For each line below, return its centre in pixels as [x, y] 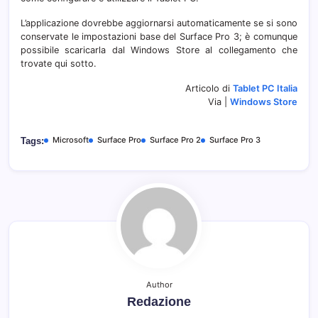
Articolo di [209, 88]
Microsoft [71, 139]
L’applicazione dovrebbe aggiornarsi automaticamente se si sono [159, 23]
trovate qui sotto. [59, 63]
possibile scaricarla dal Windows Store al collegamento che [159, 50]
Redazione [159, 301]
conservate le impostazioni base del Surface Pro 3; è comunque [159, 36]
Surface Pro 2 [175, 139]
